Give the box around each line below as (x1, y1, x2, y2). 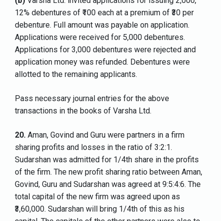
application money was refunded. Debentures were (15, 57, 190, 67)
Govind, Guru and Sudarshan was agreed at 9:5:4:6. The (15, 180, 201, 189)
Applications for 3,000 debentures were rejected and (15, 45, 196, 55)
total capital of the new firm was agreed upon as (15, 192, 180, 202)
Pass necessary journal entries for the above (15, 94, 169, 104)
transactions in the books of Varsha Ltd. (15, 106, 151, 116)
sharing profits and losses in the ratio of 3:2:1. (15, 143, 172, 152)
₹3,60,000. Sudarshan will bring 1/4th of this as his (15, 204, 184, 214)
